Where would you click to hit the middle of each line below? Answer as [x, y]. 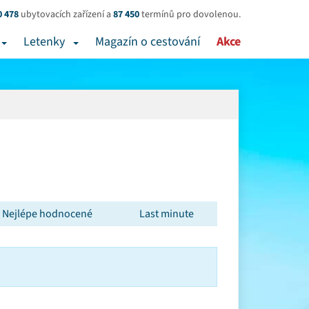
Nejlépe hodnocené [48, 214]
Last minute [167, 214]
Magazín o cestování [148, 42]
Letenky [44, 42]
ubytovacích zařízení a [66, 14]
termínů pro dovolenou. [190, 14]
